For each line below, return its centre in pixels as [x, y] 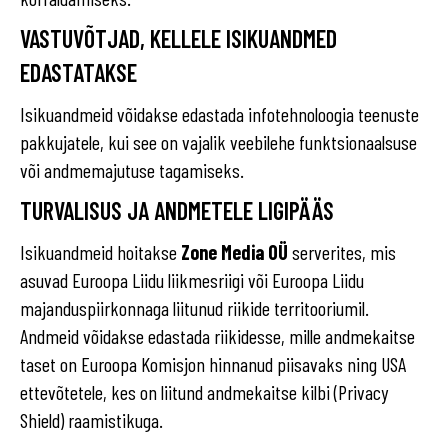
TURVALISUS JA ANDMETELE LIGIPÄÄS [177, 210]
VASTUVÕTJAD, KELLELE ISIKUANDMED [178, 38]
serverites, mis [342, 252]
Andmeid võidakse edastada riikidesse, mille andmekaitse [217, 336]
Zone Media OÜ [234, 252]
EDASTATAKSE [78, 72]
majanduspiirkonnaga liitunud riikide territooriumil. [194, 308]
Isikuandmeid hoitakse [100, 252]
